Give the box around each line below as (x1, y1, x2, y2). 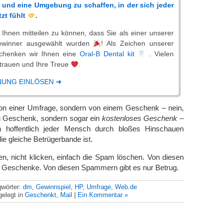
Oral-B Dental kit (79, 50, 138, 58)
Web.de (115, 183, 137, 191)
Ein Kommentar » (78, 191, 128, 199)
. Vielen (149, 50, 174, 58)
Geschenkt (25, 191, 56, 199)
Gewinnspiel (36, 183, 71, 191)
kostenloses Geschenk (102, 113, 178, 122)
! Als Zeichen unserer (101, 39, 174, 48)
